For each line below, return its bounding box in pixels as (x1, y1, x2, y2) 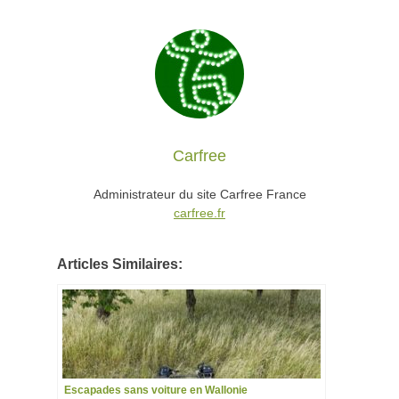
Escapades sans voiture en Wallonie (64, 384, 248, 397)
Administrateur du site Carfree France (93, 187, 306, 202)
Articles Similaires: (57, 256, 183, 273)
